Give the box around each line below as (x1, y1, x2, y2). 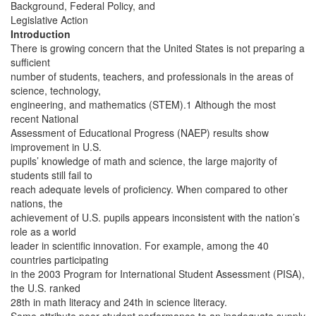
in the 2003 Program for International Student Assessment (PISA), (11, 267, 305, 281)
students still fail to (11, 168, 92, 182)
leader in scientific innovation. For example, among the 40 (11, 238, 269, 253)
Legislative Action (11, 13, 88, 27)
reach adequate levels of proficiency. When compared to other (11, 182, 288, 196)
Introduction (11, 27, 71, 41)
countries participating (11, 253, 109, 267)
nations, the (11, 196, 63, 210)
